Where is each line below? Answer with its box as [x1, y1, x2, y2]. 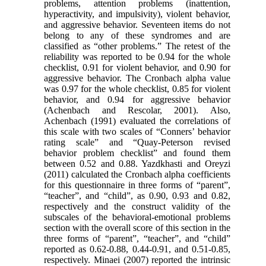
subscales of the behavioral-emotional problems [44, 211, 230, 222]
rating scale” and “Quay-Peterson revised [44, 137, 230, 147]
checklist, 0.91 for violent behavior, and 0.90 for [44, 62, 230, 72]
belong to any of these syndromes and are [44, 30, 230, 40]
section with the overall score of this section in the [44, 222, 230, 233]
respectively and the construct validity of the [44, 201, 230, 211]
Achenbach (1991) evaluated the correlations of [44, 115, 230, 126]
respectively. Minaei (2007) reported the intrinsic [44, 254, 230, 265]
